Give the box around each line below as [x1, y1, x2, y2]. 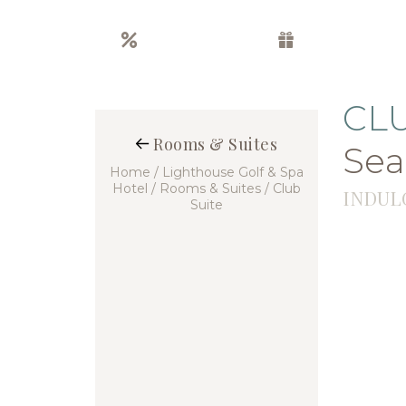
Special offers [152, 32, 242, 48]
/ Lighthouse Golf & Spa [153, 163, 304, 180]
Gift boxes [309, 32, 377, 48]
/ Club [264, 179, 301, 197]
